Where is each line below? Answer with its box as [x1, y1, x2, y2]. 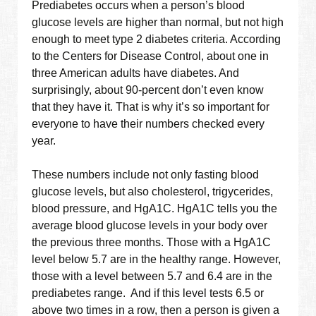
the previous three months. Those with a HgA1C [32, 236, 272, 249]
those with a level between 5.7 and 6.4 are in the [32, 270, 273, 283]
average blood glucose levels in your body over [32, 219, 268, 232]
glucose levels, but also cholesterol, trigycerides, [32, 186, 274, 198]
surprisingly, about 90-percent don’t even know [32, 84, 265, 97]
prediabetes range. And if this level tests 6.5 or [32, 287, 265, 300]
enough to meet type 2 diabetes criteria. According [32, 33, 281, 46]
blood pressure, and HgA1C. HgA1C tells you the [32, 202, 278, 215]
